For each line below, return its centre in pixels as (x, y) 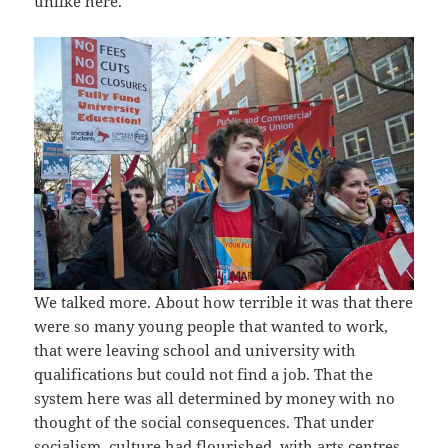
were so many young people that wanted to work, (211, 325)
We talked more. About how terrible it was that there (224, 301)
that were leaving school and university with (195, 349)
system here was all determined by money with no (215, 397)
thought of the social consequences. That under (204, 421)
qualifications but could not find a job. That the (204, 373)
